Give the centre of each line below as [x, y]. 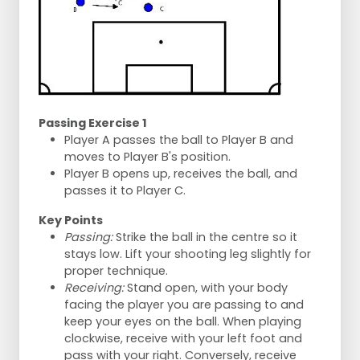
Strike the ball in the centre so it [205, 237]
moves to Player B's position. [147, 157]
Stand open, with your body [206, 288]
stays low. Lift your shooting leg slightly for [188, 254]
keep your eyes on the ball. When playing [183, 322]
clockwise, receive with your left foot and [183, 339]
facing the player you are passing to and [184, 305]
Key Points [71, 221]
